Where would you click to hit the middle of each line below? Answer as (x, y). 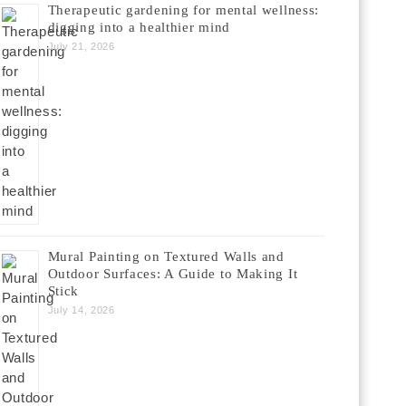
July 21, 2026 (81, 46)
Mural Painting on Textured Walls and (166, 256)
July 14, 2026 (81, 310)
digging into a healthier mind (139, 27)
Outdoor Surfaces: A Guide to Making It (173, 274)
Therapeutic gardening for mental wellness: (184, 10)
